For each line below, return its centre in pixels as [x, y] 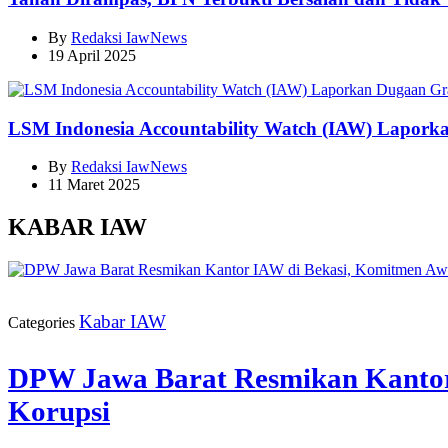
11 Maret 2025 [94, 185]
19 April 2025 [92, 55]
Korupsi [59, 410]
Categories [41, 323]
